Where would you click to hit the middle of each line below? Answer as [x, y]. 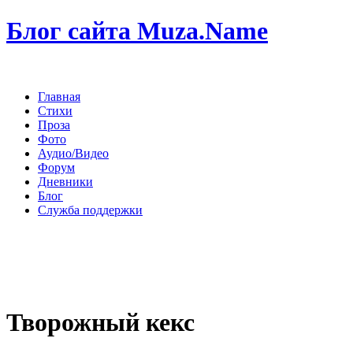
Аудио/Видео [73, 153]
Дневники [65, 181]
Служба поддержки [90, 210]
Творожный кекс [100, 323]
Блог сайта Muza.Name [137, 31]
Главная [59, 96]
